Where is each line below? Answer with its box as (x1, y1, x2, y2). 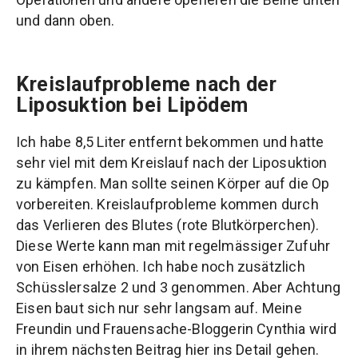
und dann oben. (16, 11, 115, 29)
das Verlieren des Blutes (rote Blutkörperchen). (16, 216, 320, 233)
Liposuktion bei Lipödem (16, 93, 249, 117)
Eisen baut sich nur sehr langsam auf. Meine (16, 299, 302, 316)
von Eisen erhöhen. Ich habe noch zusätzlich (16, 257, 305, 275)
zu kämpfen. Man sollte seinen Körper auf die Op (16, 174, 330, 192)
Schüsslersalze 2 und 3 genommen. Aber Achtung (16, 278, 341, 296)
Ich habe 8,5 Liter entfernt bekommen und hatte (16, 133, 324, 150)
